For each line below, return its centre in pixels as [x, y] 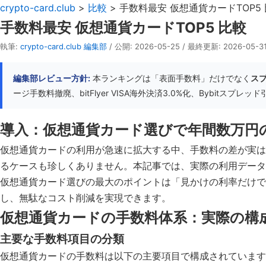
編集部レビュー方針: [52, 78]
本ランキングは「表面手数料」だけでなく [170, 78]
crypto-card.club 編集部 [64, 46]
